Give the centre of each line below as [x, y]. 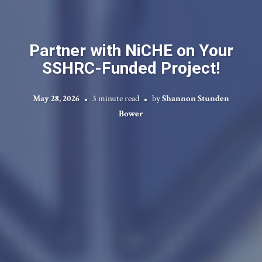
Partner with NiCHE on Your [131, 51]
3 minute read [116, 99]
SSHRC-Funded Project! [131, 68]
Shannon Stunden [196, 99]
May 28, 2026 [56, 99]
